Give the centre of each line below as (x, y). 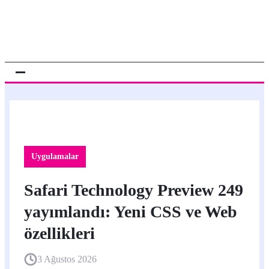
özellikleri (59, 233)
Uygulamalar (55, 156)
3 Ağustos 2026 (67, 259)
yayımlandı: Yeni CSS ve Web (131, 212)
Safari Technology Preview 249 (134, 190)
